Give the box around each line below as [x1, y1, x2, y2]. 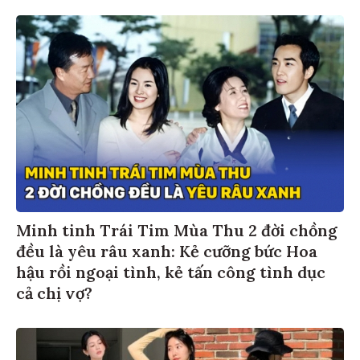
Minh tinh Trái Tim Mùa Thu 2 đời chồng [16, 222, 337, 243]
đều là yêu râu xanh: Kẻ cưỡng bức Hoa [16, 243, 317, 264]
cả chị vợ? [16, 284, 92, 305]
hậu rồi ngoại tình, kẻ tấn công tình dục [16, 264, 325, 284]
